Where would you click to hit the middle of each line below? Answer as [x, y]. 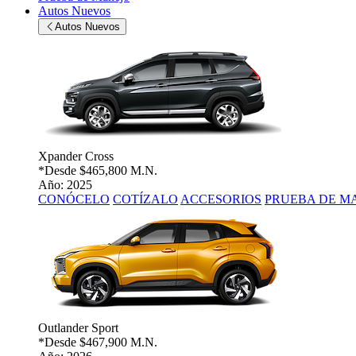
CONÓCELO [74, 199]
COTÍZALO [145, 199]
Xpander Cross [76, 157]
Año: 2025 [65, 185]
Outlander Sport [78, 328]
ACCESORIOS [221, 199]
